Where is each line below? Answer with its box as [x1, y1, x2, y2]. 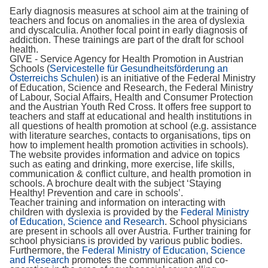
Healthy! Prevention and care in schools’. [10, 188, 183, 198]
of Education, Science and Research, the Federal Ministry [10, 83, 253, 93]
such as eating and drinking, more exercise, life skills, [10, 159, 234, 169]
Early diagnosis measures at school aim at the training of [10, 6, 248, 16]
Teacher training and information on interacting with [10, 197, 226, 208]
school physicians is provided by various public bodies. [10, 236, 242, 246]
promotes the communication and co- [69, 255, 228, 265]
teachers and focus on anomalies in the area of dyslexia [10, 16, 245, 26]
